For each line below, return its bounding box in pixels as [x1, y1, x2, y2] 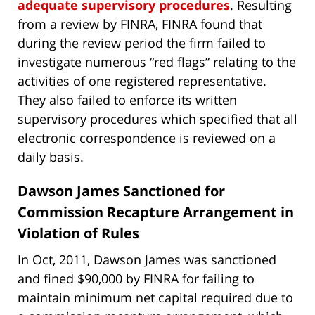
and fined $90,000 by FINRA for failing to [18, 269, 255, 287]
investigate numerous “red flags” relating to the [18, 53, 296, 70]
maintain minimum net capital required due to [18, 288, 293, 306]
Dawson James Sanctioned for [18, 181, 225, 200]
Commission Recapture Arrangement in [18, 202, 294, 221]
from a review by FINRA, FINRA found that [18, 15, 262, 32]
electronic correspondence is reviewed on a [18, 129, 276, 146]
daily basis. [18, 148, 84, 165]
